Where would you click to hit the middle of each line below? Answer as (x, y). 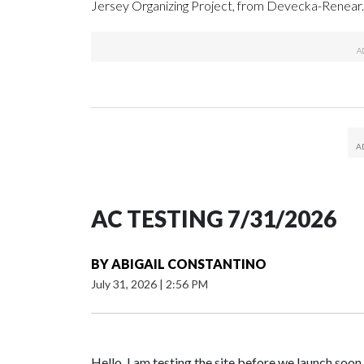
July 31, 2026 (125, 284)
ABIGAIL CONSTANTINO (189, 264)
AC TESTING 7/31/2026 (214, 219)
